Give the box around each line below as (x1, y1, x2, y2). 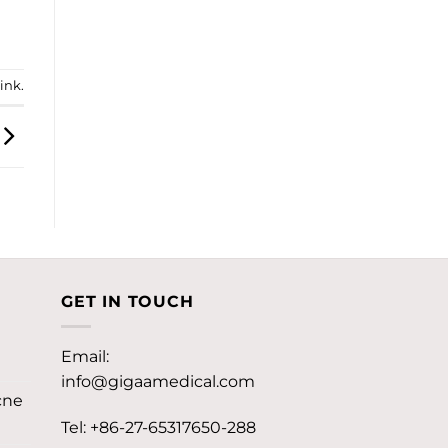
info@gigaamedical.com (61, 372, 255, 392)
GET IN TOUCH (61, 292, 194, 312)
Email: (61, 347, 109, 367)
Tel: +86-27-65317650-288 (61, 417, 256, 437)
